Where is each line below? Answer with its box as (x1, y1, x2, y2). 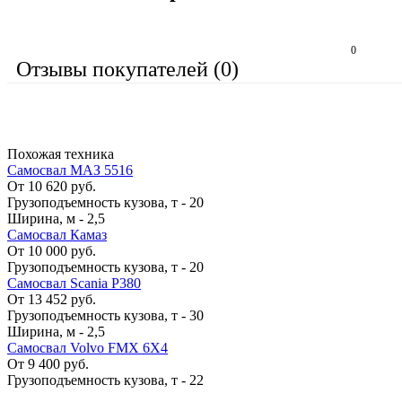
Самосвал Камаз (7, 226, 107, 242)
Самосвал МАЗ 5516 (7, 162, 133, 178)
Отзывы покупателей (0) (16, 57, 239, 81)
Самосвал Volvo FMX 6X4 (7, 339, 168, 355)
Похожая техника (7, 145, 114, 162)
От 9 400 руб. (7, 355, 89, 371)
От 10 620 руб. (7, 178, 96, 194)
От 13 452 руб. (7, 291, 96, 307)
